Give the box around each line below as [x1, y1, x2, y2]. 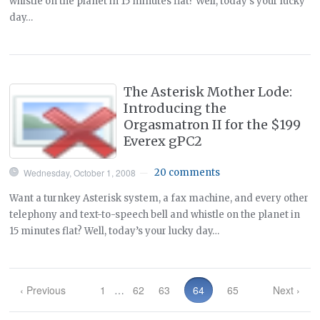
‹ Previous [20, 282, 66, 297]
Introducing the [124, 99, 227, 116]
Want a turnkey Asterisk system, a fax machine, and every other [9, 191, 309, 204]
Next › [272, 282, 300, 297]
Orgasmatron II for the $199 [124, 116, 301, 133]
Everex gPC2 [124, 132, 203, 149]
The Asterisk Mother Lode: [124, 83, 293, 100]
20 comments [154, 166, 221, 179]
